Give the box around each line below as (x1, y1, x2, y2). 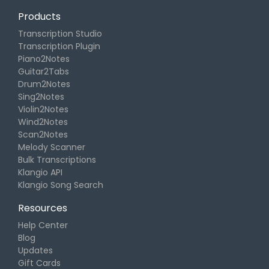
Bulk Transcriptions (18, 154, 96, 166)
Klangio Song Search (18, 179, 103, 191)
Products (18, 10, 61, 23)
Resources (18, 201, 67, 215)
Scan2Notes (18, 128, 68, 141)
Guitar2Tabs (18, 65, 69, 77)
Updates (18, 244, 53, 256)
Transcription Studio (18, 28, 102, 40)
